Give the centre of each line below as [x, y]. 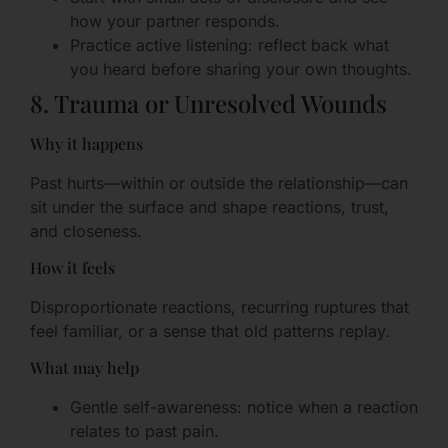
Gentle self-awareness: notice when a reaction [244, 407]
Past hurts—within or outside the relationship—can [219, 182]
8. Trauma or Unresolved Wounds [208, 102]
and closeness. [86, 230]
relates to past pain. [144, 431]
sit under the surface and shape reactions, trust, [209, 206]
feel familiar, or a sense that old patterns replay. [210, 330]
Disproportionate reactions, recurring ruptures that [219, 306]
